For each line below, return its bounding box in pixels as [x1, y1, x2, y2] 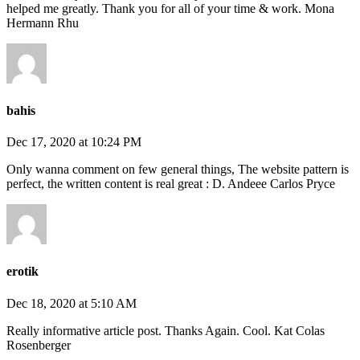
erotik [6, 264, 39, 279]
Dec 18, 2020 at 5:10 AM [6, 296, 137, 310]
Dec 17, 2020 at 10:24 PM [6, 135, 141, 149]
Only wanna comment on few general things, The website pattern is [6, 162, 349, 177]
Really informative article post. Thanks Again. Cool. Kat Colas [6, 323, 325, 337]
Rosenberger [6, 337, 71, 352]
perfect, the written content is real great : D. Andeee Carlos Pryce [6, 177, 335, 191]
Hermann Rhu [6, 15, 79, 30]
